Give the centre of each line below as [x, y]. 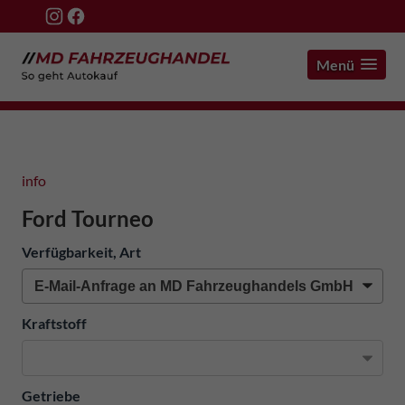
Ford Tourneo [88, 218]
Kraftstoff [54, 324]
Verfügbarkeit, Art [81, 251]
